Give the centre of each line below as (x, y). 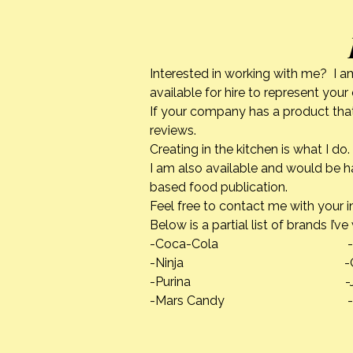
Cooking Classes (210, 125)
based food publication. (219, 188)
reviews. (173, 131)
